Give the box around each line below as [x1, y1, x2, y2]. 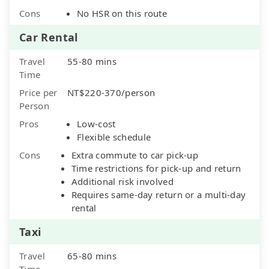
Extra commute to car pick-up [71, 148, 199, 161]
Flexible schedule [77, 130, 151, 143]
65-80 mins [67, 249, 116, 262]
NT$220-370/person [67, 86, 156, 98]
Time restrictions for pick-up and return [71, 162, 241, 174]
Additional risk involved [71, 175, 174, 187]
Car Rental [19, 29, 78, 44]
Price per [19, 86, 58, 98]
